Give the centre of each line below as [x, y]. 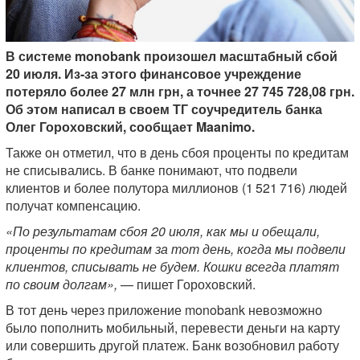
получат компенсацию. [73, 206]
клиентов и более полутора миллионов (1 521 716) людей [176, 188]
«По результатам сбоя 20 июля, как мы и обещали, [163, 231]
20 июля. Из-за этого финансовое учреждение [153, 74]
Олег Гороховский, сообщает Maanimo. [130, 127]
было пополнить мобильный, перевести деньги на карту [173, 328]
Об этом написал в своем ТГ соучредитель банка [164, 109]
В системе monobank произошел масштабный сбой [172, 56]
